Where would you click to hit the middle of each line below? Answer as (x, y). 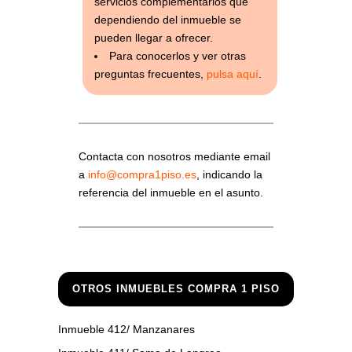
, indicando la (229, 175)
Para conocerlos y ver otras (177, 55)
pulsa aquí (232, 73)
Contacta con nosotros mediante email (174, 157)
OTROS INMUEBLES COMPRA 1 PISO (176, 289)
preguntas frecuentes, (150, 73)
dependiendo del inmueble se (167, 19)
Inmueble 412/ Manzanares (126, 330)
